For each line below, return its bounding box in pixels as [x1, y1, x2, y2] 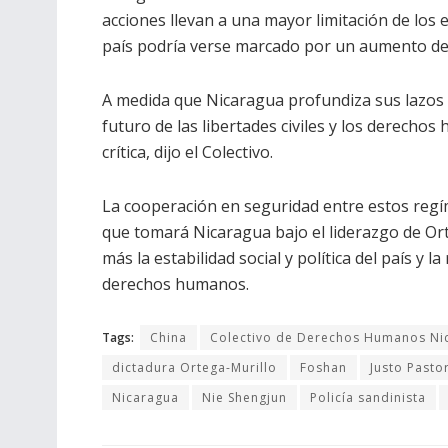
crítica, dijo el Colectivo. [102, 140, 273, 163]
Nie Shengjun [202, 388, 287, 406]
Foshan [300, 358, 347, 376]
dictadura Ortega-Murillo [112, 358, 277, 376]
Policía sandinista [310, 388, 426, 406]
